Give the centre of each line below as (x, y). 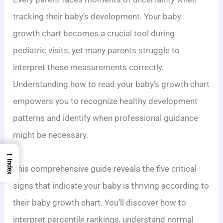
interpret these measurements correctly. (89, 67)
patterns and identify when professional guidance (106, 118)
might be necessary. (51, 135)
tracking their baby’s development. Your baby (97, 16)
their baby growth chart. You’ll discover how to (100, 202)
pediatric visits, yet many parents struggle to (97, 50)
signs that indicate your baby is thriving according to (111, 185)
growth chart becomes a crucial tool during (94, 33)
